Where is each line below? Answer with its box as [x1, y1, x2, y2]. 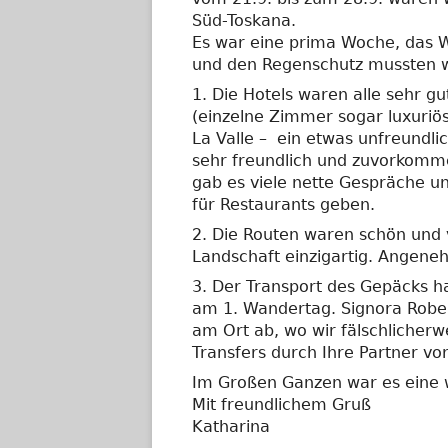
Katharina [192, 417, 270, 436]
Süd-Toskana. [192, 11, 296, 30]
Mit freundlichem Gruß [192, 395, 371, 414]
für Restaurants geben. [192, 195, 375, 214]
